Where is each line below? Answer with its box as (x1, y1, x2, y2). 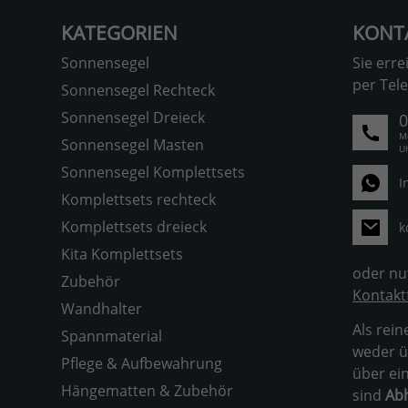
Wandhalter (61, 299, 142, 320)
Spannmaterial (61, 326, 162, 347)
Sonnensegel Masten (61, 135, 204, 156)
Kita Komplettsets (61, 244, 183, 265)
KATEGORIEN (61, 20, 178, 46)
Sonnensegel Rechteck (61, 80, 215, 101)
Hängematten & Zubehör (61, 381, 233, 402)
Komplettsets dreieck (61, 217, 207, 238)
